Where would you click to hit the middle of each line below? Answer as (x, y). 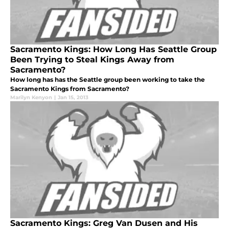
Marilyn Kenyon (31, 98)
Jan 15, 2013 (73, 98)
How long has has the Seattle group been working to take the (108, 80)
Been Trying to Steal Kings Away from (92, 60)
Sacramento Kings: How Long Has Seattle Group (113, 50)
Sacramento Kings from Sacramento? (70, 89)
